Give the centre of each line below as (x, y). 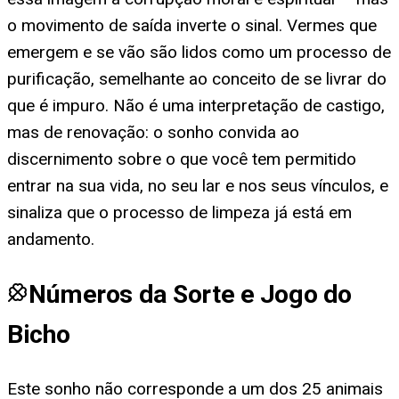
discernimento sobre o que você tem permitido (182, 159)
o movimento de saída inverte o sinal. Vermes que (192, 26)
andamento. (51, 240)
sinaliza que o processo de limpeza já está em (179, 213)
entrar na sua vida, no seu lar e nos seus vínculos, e (198, 186)
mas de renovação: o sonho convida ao (153, 133)
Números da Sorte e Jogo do (190, 295)
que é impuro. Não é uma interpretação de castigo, (196, 106)
